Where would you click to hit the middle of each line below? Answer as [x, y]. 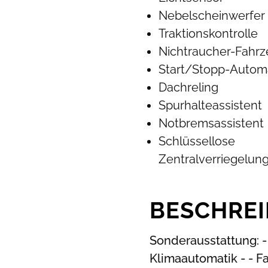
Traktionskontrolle [208, 33]
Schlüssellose [197, 141]
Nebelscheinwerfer [211, 16]
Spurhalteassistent [210, 105]
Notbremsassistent [211, 123]
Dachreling [188, 87]
